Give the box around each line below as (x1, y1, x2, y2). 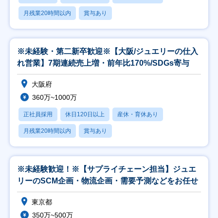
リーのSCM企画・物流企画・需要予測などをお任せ (17, 177, 198, 185)
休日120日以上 (65, 111, 105, 118)
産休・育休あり (117, 111, 158, 118)
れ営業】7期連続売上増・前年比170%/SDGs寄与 (17, 59, 189, 67)
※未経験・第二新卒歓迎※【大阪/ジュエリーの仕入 (17, 47, 198, 55)
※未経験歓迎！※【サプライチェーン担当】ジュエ (17, 165, 196, 173)
